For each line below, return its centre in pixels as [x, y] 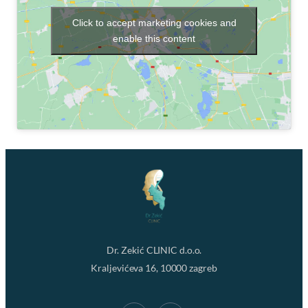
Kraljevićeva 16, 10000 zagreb [154, 268]
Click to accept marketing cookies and [154, 22]
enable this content [154, 38]
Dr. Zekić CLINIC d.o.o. [154, 250]
